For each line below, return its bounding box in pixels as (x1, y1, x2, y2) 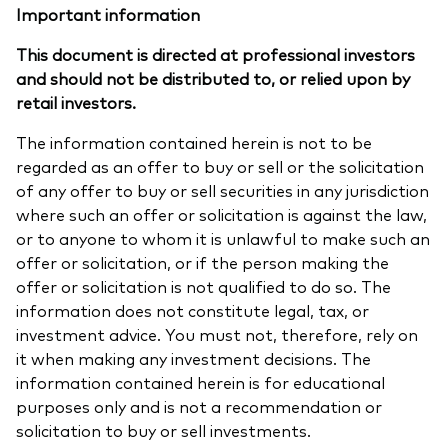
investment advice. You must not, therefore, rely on (16, 322, 418, 345)
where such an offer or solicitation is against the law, (16, 202, 427, 225)
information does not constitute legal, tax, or (16, 298, 369, 321)
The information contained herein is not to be (16, 130, 372, 153)
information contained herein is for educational (16, 370, 385, 393)
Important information (16, 2, 204, 25)
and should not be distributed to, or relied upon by (16, 66, 410, 89)
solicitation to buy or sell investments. (16, 418, 311, 441)
